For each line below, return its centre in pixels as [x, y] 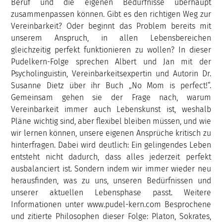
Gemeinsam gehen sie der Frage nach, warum [111, 97]
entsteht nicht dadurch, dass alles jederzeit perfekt [111, 157]
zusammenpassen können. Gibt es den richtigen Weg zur [111, 14]
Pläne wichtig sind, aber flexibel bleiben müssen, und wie [111, 121]
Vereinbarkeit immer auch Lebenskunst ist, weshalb [111, 109]
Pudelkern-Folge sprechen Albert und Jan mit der [111, 61]
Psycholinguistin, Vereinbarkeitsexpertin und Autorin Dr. [111, 73]
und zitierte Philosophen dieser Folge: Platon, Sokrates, [111, 216]
